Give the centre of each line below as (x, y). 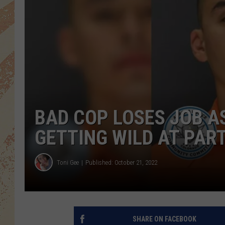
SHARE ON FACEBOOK (164, 219)
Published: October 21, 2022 (121, 162)
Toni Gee (68, 162)
